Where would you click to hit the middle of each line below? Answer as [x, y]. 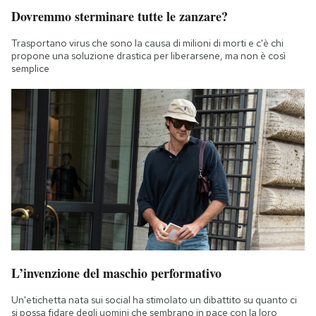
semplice [30, 68]
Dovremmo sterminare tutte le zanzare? [120, 16]
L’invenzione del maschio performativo [116, 273]
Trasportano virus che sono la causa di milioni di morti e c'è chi [147, 43]
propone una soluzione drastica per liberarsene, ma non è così [148, 55]
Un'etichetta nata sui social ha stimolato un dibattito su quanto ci [154, 300]
